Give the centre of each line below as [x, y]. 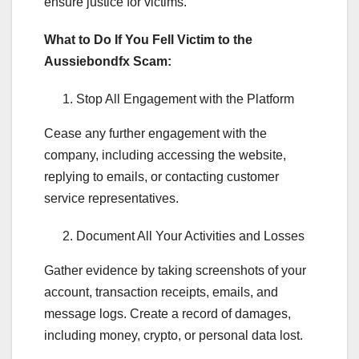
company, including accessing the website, [165, 155]
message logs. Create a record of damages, [167, 314]
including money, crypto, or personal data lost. [173, 336]
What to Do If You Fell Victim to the [148, 40]
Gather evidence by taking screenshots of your [175, 271]
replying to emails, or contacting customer [161, 177]
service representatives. [111, 199]
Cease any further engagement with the [155, 134]
